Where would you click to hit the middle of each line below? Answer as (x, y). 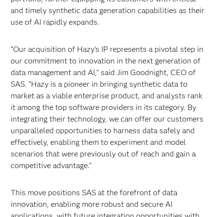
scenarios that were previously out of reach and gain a (103, 154)
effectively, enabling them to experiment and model (99, 142)
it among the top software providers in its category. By (104, 107)
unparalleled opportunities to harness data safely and (103, 131)
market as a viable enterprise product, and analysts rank (107, 96)
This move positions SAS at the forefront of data (94, 193)
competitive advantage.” (51, 165)
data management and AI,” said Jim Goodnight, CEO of (103, 72)
